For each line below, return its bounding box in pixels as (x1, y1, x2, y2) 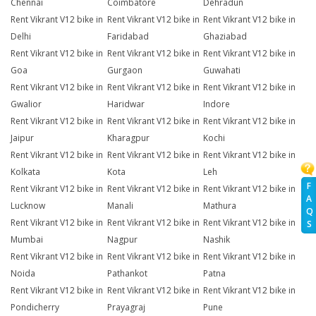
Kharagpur (107, 132, 150, 145)
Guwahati (203, 64, 241, 77)
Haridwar (107, 98, 145, 111)
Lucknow (11, 200, 45, 212)
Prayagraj (107, 301, 145, 314)
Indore (203, 98, 231, 111)
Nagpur (107, 233, 138, 246)
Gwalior (11, 98, 42, 111)
